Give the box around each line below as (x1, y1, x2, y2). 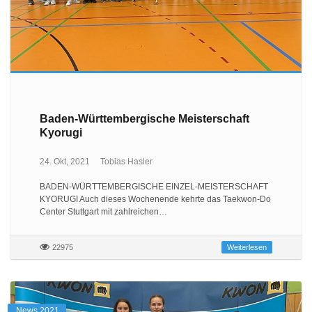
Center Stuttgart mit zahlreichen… (39, 207, 167, 217)
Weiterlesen (227, 243, 267, 252)
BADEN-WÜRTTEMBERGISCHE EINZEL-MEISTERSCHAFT (39, 182, 268, 192)
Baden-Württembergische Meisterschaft (39, 112, 249, 125)
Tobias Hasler (100, 157, 153, 167)
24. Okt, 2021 (39, 157, 90, 167)
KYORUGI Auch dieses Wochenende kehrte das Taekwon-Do (39, 194, 271, 205)
